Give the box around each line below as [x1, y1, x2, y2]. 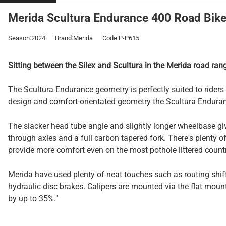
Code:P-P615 [102, 34, 139, 42]
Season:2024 [8, 34, 45, 42]
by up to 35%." [8, 194, 58, 203]
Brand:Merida [55, 34, 93, 42]
